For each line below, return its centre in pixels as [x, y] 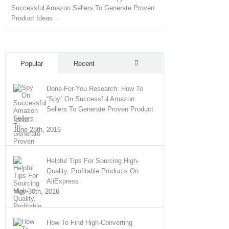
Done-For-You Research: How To [95, 89]
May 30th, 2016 [36, 191]
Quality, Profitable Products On [93, 171]
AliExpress [63, 181]
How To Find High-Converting [89, 223]
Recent [84, 64]
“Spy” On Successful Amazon [90, 99]
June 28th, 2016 [37, 130]
